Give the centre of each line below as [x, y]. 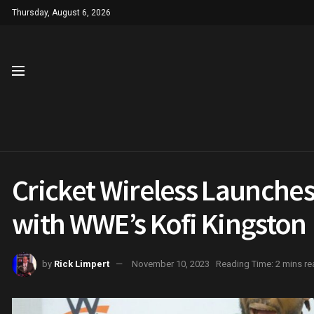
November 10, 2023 [171, 264]
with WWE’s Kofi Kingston [159, 224]
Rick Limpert [82, 264]
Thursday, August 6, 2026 [61, 13]
